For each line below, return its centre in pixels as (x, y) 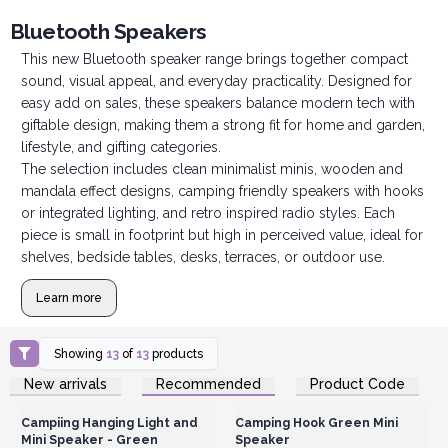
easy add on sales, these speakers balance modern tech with (217, 103)
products (176, 353)
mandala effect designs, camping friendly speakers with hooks (222, 191)
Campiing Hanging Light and (109, 422)
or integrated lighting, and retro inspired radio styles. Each (207, 213)
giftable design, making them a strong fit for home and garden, (222, 125)
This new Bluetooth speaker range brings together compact (214, 59)
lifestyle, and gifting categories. (120, 147)
